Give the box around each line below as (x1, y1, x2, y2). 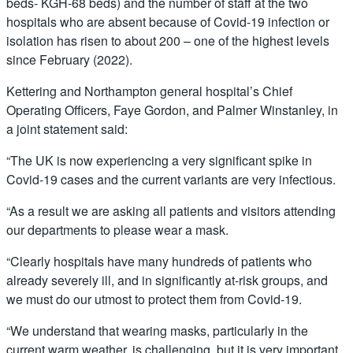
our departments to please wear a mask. (6, 220, 229, 239)
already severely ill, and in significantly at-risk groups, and (6, 270, 328, 289)
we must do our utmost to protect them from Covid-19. (6, 289, 302, 308)
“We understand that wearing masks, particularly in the (6, 321, 308, 340)
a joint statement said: (6, 119, 128, 138)
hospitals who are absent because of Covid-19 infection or (6, 12, 329, 31)
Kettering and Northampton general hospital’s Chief (6, 81, 292, 100)
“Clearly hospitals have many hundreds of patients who (6, 251, 312, 270)
